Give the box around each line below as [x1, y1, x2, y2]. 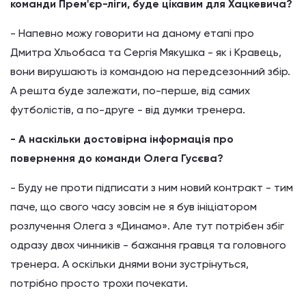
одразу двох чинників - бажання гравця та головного [10, 238, 286, 251]
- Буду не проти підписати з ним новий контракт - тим [10, 181, 293, 194]
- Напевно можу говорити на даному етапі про [10, 27, 254, 40]
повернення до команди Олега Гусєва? [10, 152, 223, 165]
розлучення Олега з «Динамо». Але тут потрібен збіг [10, 219, 284, 232]
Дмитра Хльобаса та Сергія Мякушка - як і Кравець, [10, 46, 281, 59]
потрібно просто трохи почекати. [10, 277, 188, 290]
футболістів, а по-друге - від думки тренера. [10, 103, 245, 116]
